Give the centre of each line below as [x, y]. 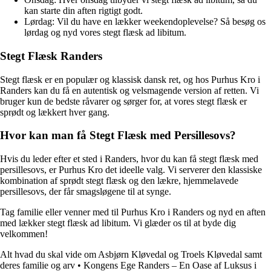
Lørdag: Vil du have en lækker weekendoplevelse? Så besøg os [145, 22]
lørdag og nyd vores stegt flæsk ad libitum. [105, 33]
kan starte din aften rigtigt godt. [83, 11]
